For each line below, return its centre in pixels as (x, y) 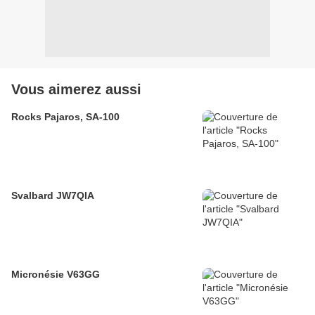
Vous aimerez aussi (76, 90)
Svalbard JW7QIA (53, 196)
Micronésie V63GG (56, 275)
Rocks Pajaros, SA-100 (65, 117)
